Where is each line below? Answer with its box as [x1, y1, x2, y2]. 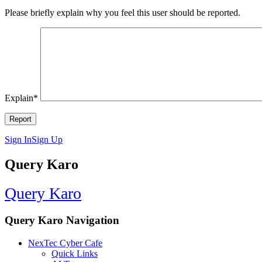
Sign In [5, 135, 32, 145]
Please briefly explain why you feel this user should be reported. [5, 8, 240, 18]
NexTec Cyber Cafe [28, 237, 102, 248]
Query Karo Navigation [5, 213, 119, 226]
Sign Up [32, 135, 63, 145]
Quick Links [51, 248, 98, 258]
